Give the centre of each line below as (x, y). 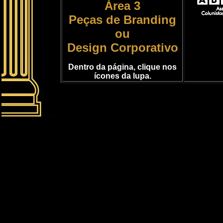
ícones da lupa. (122, 76)
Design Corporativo (122, 48)
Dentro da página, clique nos (122, 67)
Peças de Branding (122, 20)
